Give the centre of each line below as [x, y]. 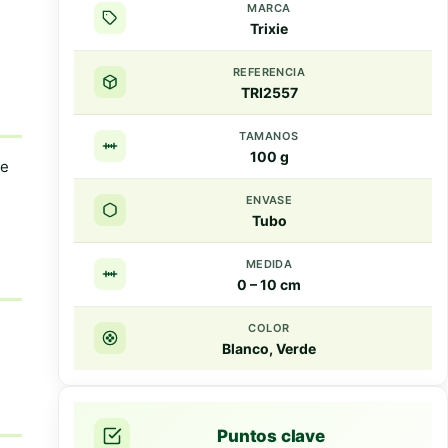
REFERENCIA [269, 71]
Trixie [269, 28]
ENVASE [269, 199]
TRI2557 [269, 92]
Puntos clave [271, 435]
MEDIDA [269, 263]
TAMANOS [269, 135]
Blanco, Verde [269, 348]
